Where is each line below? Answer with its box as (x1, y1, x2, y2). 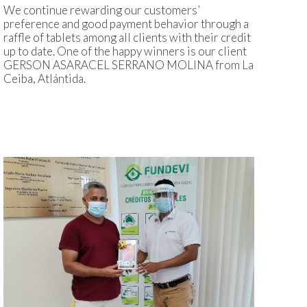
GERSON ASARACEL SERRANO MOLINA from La (3, 58, 254, 73)
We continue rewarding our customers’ (3, 3, 200, 18)
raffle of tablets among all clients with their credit (3, 30, 251, 45)
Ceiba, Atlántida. (3, 71, 86, 86)
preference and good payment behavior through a (3, 16, 249, 32)
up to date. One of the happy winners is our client (3, 44, 247, 59)
